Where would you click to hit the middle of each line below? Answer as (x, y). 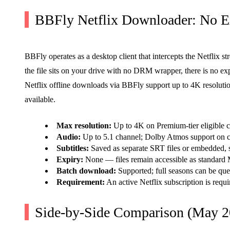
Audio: (69, 137)
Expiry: (70, 159)
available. (40, 99)
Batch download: (86, 170)
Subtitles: (73, 148)
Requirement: (81, 182)
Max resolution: (84, 125)
